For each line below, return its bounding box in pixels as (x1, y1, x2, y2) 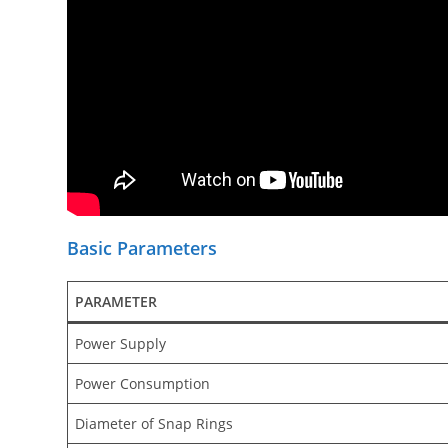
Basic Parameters (67, 236, 218, 261)
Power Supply (75, 334, 167, 354)
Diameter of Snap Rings (75, 414, 234, 434)
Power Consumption (75, 374, 211, 394)
